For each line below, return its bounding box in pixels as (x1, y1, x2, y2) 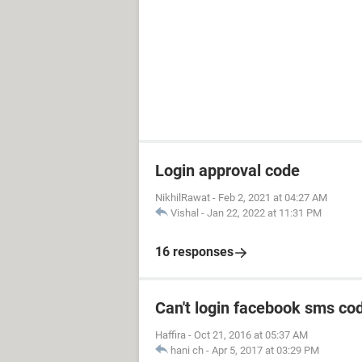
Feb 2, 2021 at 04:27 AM (218, 192, 327, 204)
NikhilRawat (155, 192, 210, 204)
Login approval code (155, 161, 300, 181)
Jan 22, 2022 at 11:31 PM (207, 207, 322, 220)
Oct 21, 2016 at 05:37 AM (194, 329, 308, 342)
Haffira (155, 329, 186, 342)
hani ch (170, 344, 204, 357)
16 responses (155, 244, 234, 260)
